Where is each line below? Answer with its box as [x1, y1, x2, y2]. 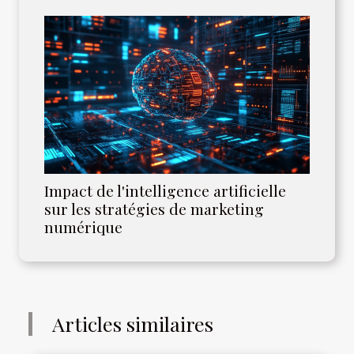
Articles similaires [52, 310, 214, 337]
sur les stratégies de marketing [44, 198, 264, 219]
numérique [44, 216, 122, 237]
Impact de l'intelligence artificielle [44, 179, 286, 201]
